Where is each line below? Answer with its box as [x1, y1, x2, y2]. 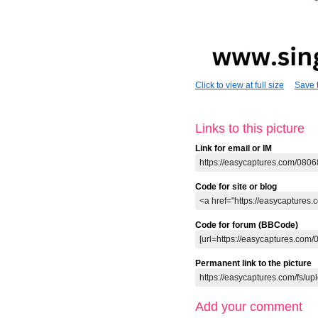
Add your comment [195, 300, 302, 314]
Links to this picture [195, 121, 305, 136]
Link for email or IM [195, 143, 272, 154]
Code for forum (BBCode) [195, 220, 298, 231]
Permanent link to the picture [195, 258, 312, 269]
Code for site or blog [195, 182, 277, 192]
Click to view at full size [195, 80, 284, 91]
